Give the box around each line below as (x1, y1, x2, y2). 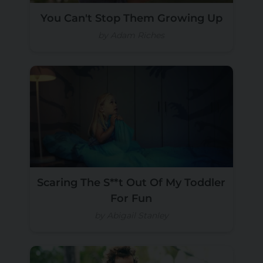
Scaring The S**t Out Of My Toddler (37, 176, 226, 189)
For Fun (110, 191, 153, 205)
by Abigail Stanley (94, 210, 168, 221)
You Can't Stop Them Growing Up (40, 12, 222, 25)
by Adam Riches (98, 30, 165, 41)
